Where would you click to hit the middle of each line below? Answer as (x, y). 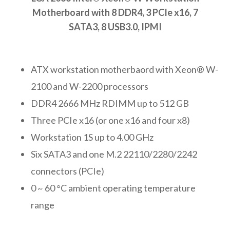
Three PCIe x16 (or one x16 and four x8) (110, 120)
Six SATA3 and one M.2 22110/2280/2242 (114, 154)
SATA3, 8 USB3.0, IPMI (115, 26)
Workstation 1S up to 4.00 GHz (92, 137)
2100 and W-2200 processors (90, 86)
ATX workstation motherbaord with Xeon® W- (124, 69)
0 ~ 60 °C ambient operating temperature (113, 188)
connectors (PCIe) (68, 171)
